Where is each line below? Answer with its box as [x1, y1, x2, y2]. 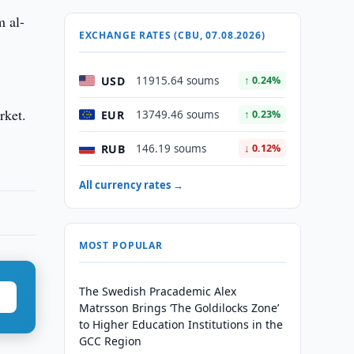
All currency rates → [78, 178, 183, 192]
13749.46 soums [135, 107, 219, 122]
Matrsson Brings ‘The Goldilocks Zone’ [78, 300, 279, 315]
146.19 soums [135, 141, 206, 156]
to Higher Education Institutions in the [78, 317, 283, 332]
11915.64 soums [135, 73, 219, 88]
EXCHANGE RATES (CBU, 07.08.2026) [78, 28, 265, 42]
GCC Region [78, 333, 141, 348]
